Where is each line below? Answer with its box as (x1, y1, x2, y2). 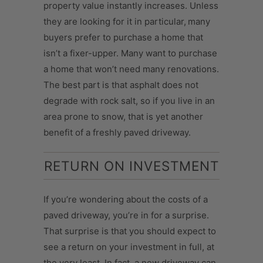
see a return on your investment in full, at (43, 241, 214, 252)
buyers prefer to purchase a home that (43, 31, 203, 43)
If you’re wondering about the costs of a (43, 193, 208, 205)
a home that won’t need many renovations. (43, 63, 219, 75)
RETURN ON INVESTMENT (44, 157, 219, 174)
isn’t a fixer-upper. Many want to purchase (43, 47, 217, 59)
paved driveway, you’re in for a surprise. (43, 209, 209, 221)
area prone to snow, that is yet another (43, 110, 203, 122)
